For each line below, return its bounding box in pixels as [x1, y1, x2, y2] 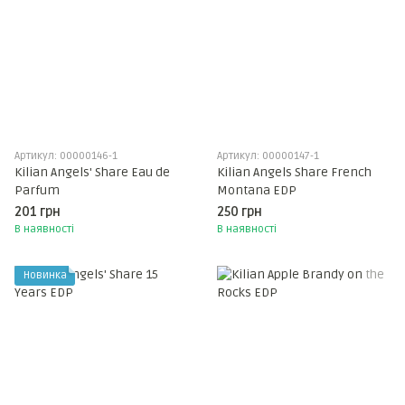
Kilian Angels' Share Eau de [14, 165, 170, 180]
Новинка [24, 268, 67, 282]
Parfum [14, 183, 60, 198]
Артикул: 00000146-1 [14, 149, 118, 163]
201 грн [14, 204, 61, 220]
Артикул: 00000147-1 [217, 149, 319, 163]
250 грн [217, 204, 262, 220]
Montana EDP [217, 183, 297, 198]
